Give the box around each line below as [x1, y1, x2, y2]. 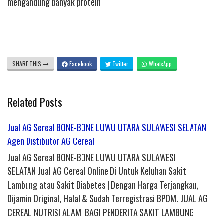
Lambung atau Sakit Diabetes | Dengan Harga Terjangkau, [7, 178, 198, 192]
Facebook [68, 59, 92, 68]
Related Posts [7, 94, 62, 110]
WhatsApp [147, 59, 172, 68]
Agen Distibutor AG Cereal [7, 135, 94, 148]
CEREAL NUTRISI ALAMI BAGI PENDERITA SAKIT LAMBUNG [7, 206, 194, 219]
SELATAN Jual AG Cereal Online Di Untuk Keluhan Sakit [7, 165, 186, 178]
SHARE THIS [12, 59, 43, 68]
